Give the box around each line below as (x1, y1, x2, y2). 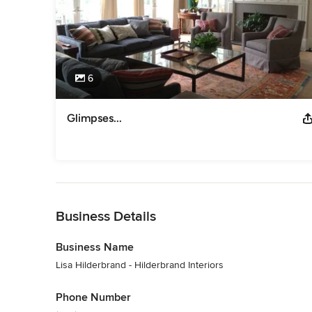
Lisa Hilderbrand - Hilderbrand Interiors (56, 259, 224, 272)
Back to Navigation (56, 183, 137, 196)
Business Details (56, 208, 156, 226)
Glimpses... (67, 111, 122, 125)
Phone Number (56, 290, 131, 305)
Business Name (56, 240, 134, 255)
